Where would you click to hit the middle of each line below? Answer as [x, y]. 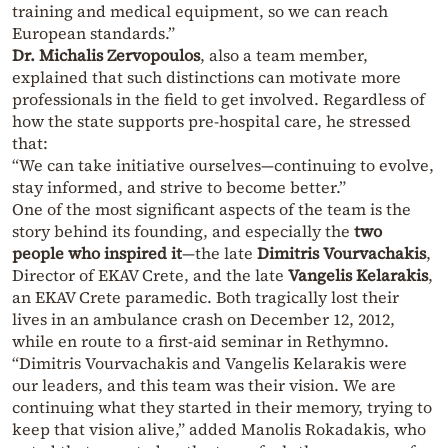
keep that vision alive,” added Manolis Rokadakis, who [219, 428]
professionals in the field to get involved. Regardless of [218, 98]
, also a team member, [284, 54]
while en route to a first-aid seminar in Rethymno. [200, 340]
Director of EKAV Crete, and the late [150, 274]
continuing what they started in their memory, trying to [222, 406]
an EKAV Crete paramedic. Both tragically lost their [205, 296]
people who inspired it [97, 252]
